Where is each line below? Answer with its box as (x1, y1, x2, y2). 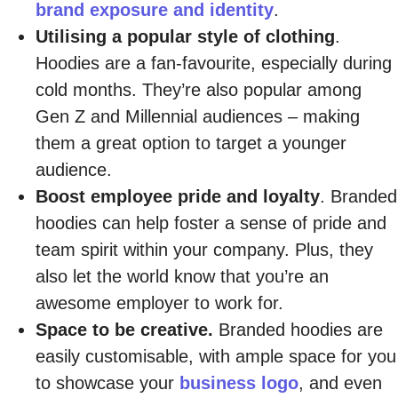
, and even (298, 373, 382, 393)
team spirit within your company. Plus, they (36, 240, 373, 259)
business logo (179, 373, 298, 393)
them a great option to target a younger (36, 133, 346, 153)
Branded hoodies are (213, 320, 383, 339)
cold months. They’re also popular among (36, 80, 362, 99)
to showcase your (36, 373, 179, 393)
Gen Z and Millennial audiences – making (36, 107, 360, 126)
